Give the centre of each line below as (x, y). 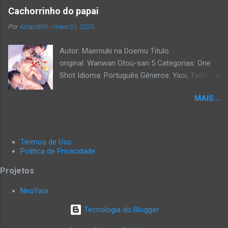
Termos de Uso (46, 142)
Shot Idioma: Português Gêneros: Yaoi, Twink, (136, 76)
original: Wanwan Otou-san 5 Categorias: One (135, 63)
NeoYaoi (34, 191)
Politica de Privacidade (58, 151)
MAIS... (207, 98)
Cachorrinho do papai (53, 11)
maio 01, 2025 (74, 27)
